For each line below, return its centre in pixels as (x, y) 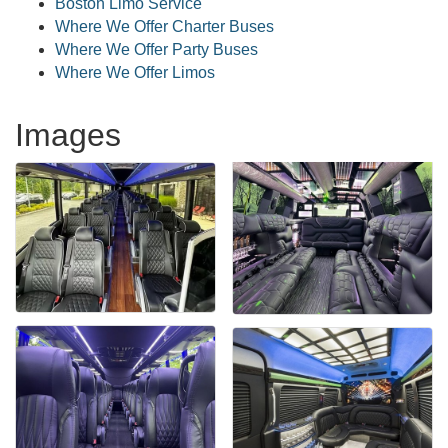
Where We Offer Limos (135, 72)
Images (68, 135)
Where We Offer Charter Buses (164, 26)
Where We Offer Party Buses (156, 49)
